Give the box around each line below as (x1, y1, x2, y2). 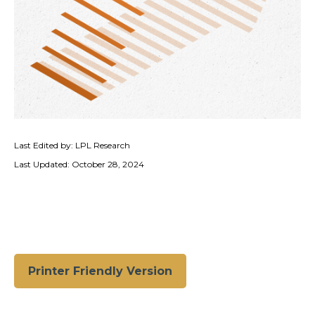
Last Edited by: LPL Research (14, 140, 130, 150)
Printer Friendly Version (28, 264, 172, 278)
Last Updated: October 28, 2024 (14, 159, 144, 169)
